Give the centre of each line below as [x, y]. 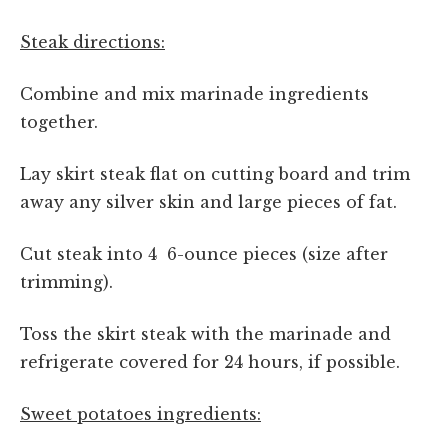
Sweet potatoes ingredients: [140, 413]
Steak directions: [92, 41]
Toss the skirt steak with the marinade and [205, 333]
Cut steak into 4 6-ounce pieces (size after [204, 253]
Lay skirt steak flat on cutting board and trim [215, 173]
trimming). [66, 281]
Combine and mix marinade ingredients [194, 93]
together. [59, 121]
